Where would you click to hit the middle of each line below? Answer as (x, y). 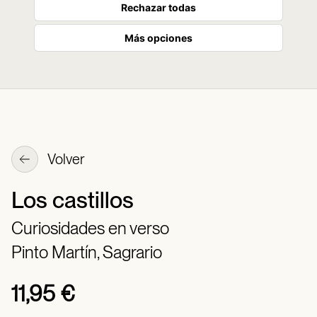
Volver (65, 160)
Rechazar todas (158, 7)
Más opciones (158, 38)
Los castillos (73, 200)
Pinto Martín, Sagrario (87, 252)
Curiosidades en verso (90, 228)
